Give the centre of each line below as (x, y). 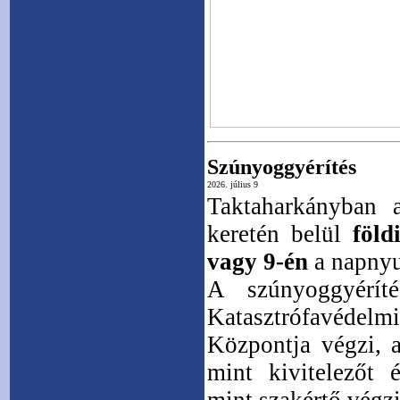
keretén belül (280, 234)
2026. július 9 (233, 184)
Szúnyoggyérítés (282, 167)
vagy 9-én (258, 262)
